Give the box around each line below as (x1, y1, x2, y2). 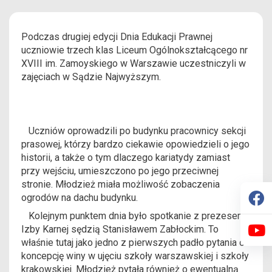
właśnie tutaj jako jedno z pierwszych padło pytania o (21, 237, 245, 249)
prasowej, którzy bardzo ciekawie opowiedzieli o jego (21, 138, 250, 151)
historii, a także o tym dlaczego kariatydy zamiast (21, 152, 230, 164)
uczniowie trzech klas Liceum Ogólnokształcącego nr (21, 44, 248, 56)
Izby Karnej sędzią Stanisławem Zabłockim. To (21, 223, 219, 236)
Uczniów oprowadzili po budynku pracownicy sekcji (29, 125, 246, 137)
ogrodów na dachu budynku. (21, 192, 140, 204)
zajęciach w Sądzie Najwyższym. (21, 71, 161, 83)
